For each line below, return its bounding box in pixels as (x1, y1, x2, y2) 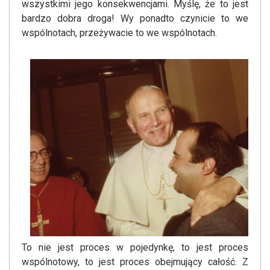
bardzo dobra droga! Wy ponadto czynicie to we (22, 13, 248, 25)
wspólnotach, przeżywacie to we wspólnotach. (22, 27, 217, 39)
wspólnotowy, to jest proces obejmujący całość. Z (22, 256, 248, 268)
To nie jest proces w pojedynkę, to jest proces (22, 242, 248, 254)
